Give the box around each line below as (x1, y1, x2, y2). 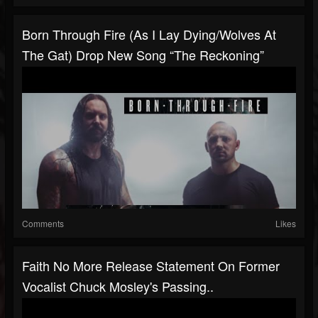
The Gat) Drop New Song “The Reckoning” (22, 45, 264, 65)
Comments (22, 217, 64, 230)
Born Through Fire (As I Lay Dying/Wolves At (22, 25, 276, 44)
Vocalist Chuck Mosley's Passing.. (22, 277, 214, 296)
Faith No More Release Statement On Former (22, 256, 280, 275)
